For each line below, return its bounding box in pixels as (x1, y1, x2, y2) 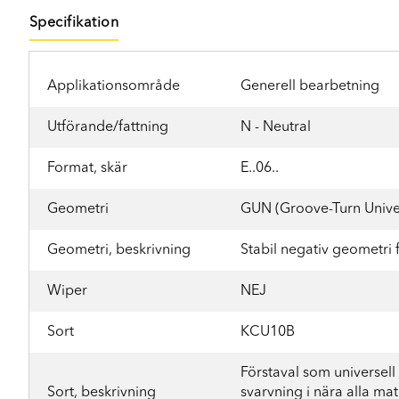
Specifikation (29, 16, 119, 30)
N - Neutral (240, 120, 311, 134)
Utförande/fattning (47, 120, 168, 134)
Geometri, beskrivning (47, 243, 191, 257)
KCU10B (240, 325, 295, 339)
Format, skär (47, 161, 127, 175)
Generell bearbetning (240, 79, 379, 94)
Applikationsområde (47, 79, 180, 94)
